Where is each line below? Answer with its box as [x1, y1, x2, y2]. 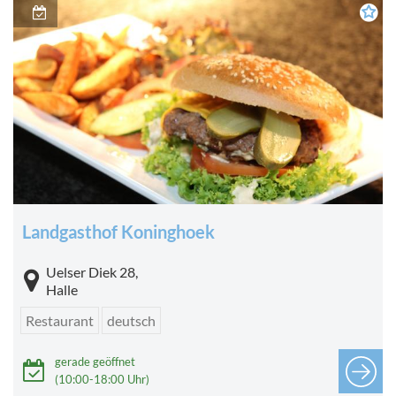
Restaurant [26, 311, 94, 329]
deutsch [107, 311, 156, 329]
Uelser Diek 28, [46, 263, 138, 280]
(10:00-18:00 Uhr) [55, 371, 149, 386]
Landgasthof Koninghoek [22, 220, 215, 242]
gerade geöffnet [55, 354, 135, 369]
